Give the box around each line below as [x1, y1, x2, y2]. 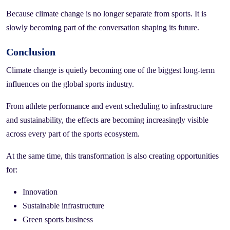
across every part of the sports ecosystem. [6, 129, 140, 138]
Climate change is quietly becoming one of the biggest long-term [6, 65, 215, 74]
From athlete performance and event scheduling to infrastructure [6, 101, 213, 110]
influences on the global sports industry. [6, 79, 134, 88]
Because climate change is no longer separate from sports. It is [6, 9, 206, 18]
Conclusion [6, 46, 55, 57]
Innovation [23, 187, 57, 196]
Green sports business [23, 215, 93, 224]
